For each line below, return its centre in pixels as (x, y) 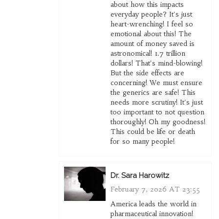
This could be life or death (153, 132)
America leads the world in (153, 204)
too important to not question (157, 112)
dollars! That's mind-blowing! (156, 63)
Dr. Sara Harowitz (140, 176)
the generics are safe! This (153, 93)
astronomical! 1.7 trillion (148, 54)
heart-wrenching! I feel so (152, 24)
